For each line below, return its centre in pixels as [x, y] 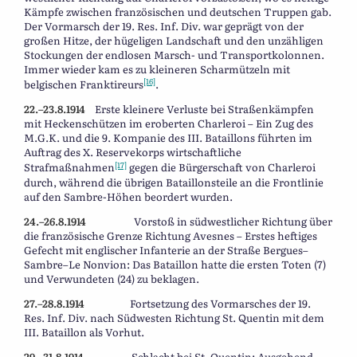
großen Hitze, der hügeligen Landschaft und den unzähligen [174, 40]
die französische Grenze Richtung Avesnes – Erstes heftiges [171, 235]
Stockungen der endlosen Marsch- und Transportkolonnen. [174, 54]
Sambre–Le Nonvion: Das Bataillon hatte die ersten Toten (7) [175, 264]
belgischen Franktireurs [84, 84]
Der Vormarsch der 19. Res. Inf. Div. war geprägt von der [164, 25]
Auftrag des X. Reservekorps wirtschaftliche [133, 152]
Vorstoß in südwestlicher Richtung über [233, 221]
